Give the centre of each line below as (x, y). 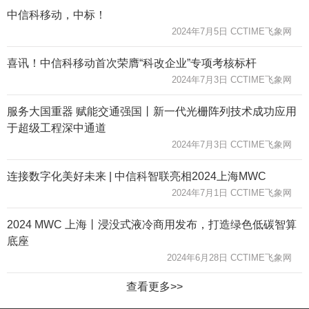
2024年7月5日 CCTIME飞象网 (232, 31)
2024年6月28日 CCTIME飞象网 (229, 257)
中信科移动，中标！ (57, 14)
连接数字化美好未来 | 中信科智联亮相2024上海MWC (137, 176)
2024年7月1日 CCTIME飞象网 (232, 192)
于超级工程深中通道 (57, 128)
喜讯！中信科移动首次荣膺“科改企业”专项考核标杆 (132, 63)
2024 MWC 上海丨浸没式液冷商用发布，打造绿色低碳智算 (152, 224)
